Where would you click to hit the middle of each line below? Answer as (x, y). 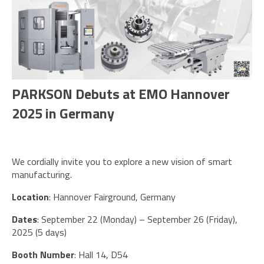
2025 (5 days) (39, 232)
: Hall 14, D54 (101, 255)
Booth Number (43, 255)
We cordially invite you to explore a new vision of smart (122, 162)
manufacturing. (42, 175)
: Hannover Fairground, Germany (112, 197)
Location (30, 197)
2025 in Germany (63, 113)
